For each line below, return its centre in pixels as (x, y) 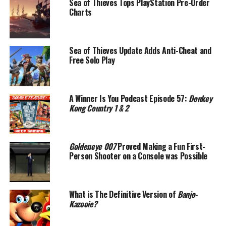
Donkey (201, 99)
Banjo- (187, 194)
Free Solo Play (92, 60)
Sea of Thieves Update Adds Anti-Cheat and (140, 51)
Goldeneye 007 (92, 147)
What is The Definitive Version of (123, 194)
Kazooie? (83, 204)
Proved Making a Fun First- (161, 147)
